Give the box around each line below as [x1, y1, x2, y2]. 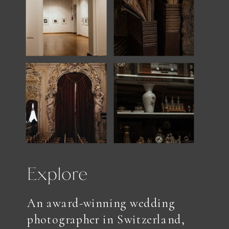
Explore [27, 161, 87, 184]
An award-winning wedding [27, 195, 175, 211]
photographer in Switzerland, [27, 212, 185, 227]
